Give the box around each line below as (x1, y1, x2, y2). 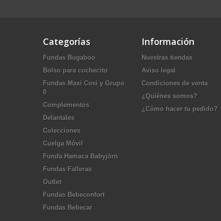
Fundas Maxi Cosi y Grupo (43, 79, 124, 87)
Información (142, 35, 194, 47)
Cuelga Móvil (43, 139, 83, 147)
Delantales (43, 113, 74, 121)
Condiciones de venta (142, 79, 208, 87)
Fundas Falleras (43, 165, 92, 173)
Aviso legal (142, 66, 176, 74)
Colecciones (43, 126, 80, 134)
